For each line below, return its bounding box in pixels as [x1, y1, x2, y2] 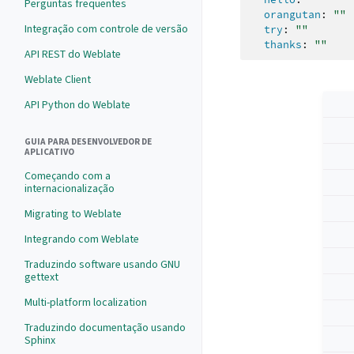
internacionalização [24, 181, 115, 196]
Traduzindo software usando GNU [24, 257, 180, 272]
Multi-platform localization [24, 295, 147, 310]
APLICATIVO [24, 146, 74, 158]
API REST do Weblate [24, 47, 121, 62]
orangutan [264, 7, 321, 21]
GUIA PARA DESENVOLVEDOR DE [24, 136, 152, 148]
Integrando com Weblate [24, 232, 139, 247]
